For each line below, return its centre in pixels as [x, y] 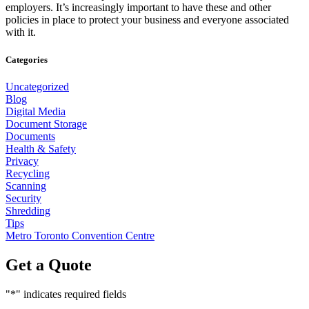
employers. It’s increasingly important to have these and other [138, 8]
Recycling [28, 173]
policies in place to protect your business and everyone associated [147, 20]
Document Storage [46, 123]
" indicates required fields [71, 294]
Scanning [26, 186]
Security [23, 198]
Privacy [22, 161]
